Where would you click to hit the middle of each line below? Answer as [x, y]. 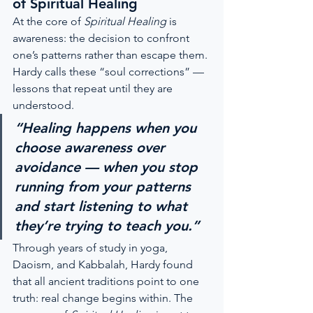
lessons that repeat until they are [94, 88]
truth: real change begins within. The [104, 298]
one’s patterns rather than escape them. [111, 55]
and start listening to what [103, 206]
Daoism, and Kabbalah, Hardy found [104, 264]
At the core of [48, 21]
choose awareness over [92, 147]
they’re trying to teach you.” [107, 226]
